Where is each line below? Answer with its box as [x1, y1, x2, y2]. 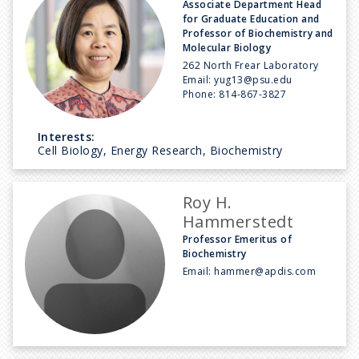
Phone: [183, 87, 220, 101]
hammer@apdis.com [214, 264, 317, 278]
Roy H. [183, 191, 232, 213]
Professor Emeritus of [183, 232, 292, 246]
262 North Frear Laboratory [183, 58, 319, 72]
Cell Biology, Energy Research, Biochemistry [38, 142, 283, 158]
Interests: [38, 128, 95, 144]
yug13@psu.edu [214, 72, 292, 87]
